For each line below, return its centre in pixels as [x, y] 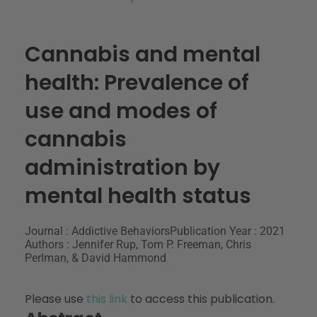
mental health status [138, 196]
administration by [122, 167]
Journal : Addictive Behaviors [97, 231]
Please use [56, 299]
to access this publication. [201, 299]
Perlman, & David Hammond [96, 258]
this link [107, 299]
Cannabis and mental [143, 54]
